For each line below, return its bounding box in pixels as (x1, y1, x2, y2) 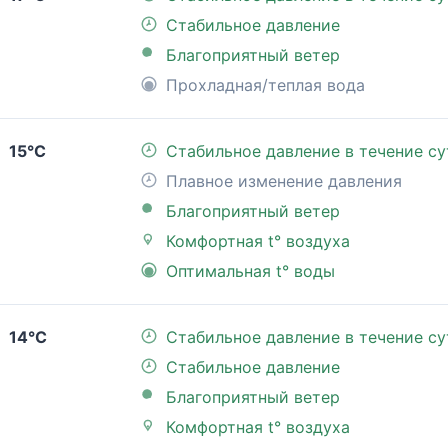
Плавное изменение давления (166, 171, 402, 192)
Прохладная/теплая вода (166, 75, 365, 96)
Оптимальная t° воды (166, 261, 335, 282)
